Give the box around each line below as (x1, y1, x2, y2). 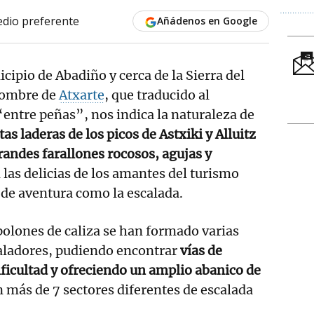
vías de (180, 242, 222, 259)
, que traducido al (104, 86, 210, 103)
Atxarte (59, 86, 104, 103)
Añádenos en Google (156, 13, 257, 27)
